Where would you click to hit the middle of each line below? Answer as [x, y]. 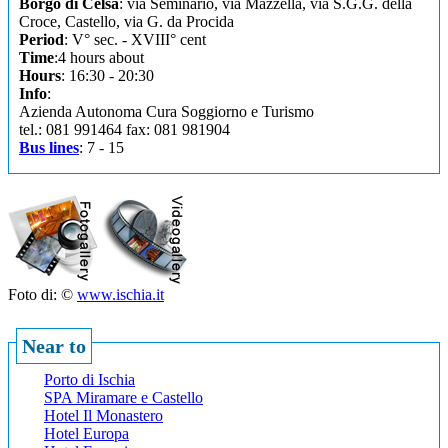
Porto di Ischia [89, 380]
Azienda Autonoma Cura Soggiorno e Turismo [166, 112]
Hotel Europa [86, 434]
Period [41, 40]
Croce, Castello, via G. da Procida [126, 22]
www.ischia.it [120, 295]
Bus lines [49, 148]
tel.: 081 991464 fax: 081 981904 [124, 130]
